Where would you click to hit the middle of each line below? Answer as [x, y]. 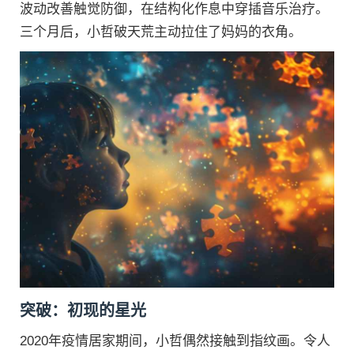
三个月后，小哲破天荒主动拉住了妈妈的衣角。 [161, 32]
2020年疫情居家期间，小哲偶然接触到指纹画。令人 [175, 341]
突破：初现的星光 [83, 310]
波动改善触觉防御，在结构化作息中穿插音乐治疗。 [174, 9]
